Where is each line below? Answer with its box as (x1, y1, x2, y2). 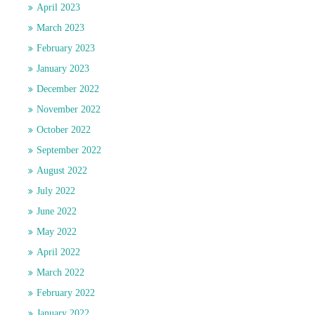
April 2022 (37, 247, 80, 258)
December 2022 (37, 84, 99, 95)
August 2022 (37, 165, 87, 176)
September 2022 (37, 145, 101, 156)
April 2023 (37, 2, 80, 13)
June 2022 (37, 206, 77, 217)
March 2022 (37, 267, 84, 278)
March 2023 (37, 22, 84, 34)
